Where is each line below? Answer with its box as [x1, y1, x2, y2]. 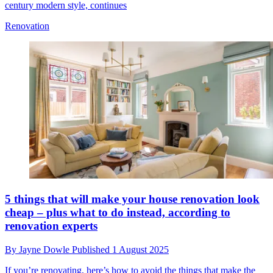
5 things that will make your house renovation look [5, 192, 260, 205]
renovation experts [5, 219, 97, 232]
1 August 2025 [112, 244, 169, 255]
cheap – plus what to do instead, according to [5, 205, 230, 219]
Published [72, 244, 112, 255]
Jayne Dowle [19, 244, 72, 255]
